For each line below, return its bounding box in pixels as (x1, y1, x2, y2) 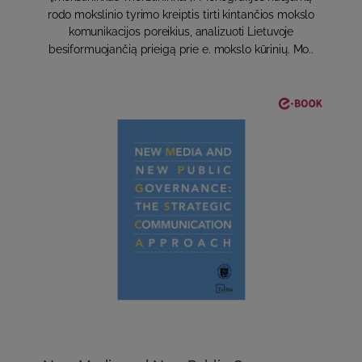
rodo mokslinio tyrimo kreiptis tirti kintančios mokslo (47, 8, 315, 21)
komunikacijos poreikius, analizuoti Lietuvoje (68, 25, 294, 39)
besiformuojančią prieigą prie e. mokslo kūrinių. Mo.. (48, 43, 314, 56)
